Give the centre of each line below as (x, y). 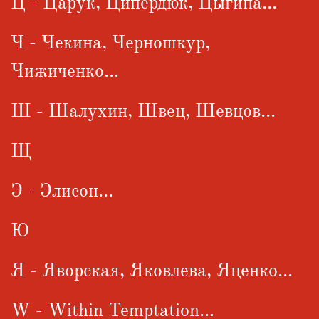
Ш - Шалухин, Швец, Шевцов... (143, 111)
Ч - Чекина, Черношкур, (110, 42)
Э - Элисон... (62, 190)
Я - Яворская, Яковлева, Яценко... (152, 270)
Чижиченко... (65, 71)
